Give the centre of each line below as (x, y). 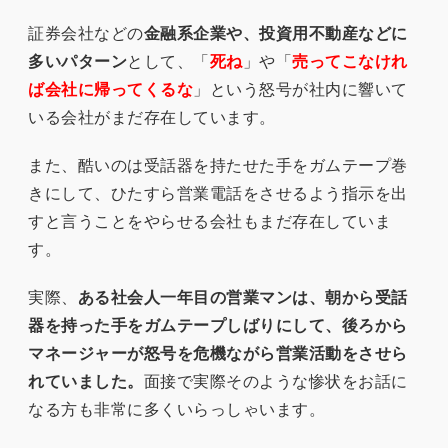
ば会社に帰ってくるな (110, 88)
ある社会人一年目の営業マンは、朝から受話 (242, 296)
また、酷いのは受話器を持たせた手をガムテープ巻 (218, 164)
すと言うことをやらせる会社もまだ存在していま (209, 220)
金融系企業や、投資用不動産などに (275, 32)
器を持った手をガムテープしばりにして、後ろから (218, 324)
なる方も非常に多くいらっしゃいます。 (176, 408)
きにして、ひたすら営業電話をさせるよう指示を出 (218, 192)
